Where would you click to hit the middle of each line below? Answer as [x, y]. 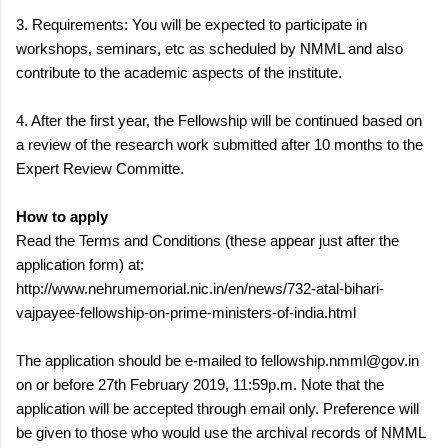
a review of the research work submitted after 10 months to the [219, 144]
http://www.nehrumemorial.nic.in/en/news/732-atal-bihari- [200, 288]
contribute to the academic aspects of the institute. [179, 72]
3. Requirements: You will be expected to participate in [191, 24]
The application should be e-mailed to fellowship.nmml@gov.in [217, 360]
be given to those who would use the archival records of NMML [220, 432]
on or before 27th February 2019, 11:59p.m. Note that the [200, 384]
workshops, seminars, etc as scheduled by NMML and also [209, 48]
